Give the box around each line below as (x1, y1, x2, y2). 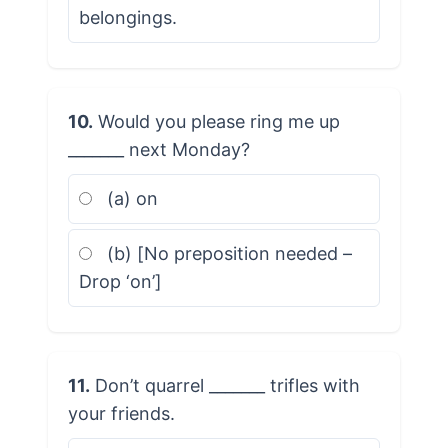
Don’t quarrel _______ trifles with (89, 374, 360, 396)
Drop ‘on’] (78, 270, 162, 292)
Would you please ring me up (92, 110, 340, 132)
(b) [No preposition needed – (101, 242, 352, 264)
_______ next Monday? (67, 138, 250, 160)
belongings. (78, 6, 177, 28)
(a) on (101, 187, 158, 209)
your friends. (67, 402, 175, 424)
